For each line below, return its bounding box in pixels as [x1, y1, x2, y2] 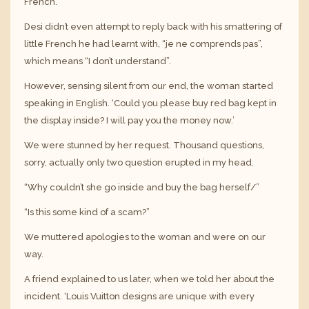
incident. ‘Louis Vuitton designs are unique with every [24, 291, 255, 302]
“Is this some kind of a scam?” [24, 207, 150, 218]
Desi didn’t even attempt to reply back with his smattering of [24, 21, 282, 32]
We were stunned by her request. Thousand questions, [24, 140, 264, 151]
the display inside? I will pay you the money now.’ [24, 115, 235, 126]
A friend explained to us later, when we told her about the [24, 274, 275, 285]
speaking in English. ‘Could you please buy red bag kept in [24, 98, 277, 109]
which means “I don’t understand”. [24, 55, 171, 66]
